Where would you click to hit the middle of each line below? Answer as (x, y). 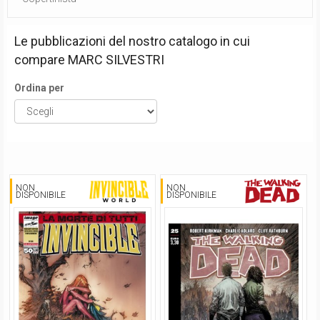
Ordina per (39, 88)
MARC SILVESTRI (116, 60)
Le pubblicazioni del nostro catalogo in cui (132, 41)
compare (41, 60)
